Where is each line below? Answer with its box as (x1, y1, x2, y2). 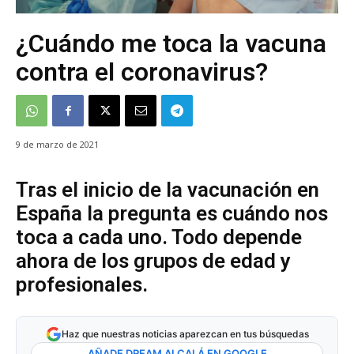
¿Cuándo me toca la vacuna (16, 28, 326, 59)
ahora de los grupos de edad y (16, 249, 291, 273)
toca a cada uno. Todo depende (16, 225, 302, 250)
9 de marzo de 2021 (16, 138, 99, 151)
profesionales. (16, 273, 148, 297)
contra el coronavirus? (16, 57, 268, 88)
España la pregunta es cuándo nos (16, 201, 328, 226)
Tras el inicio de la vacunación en (16, 178, 319, 202)
